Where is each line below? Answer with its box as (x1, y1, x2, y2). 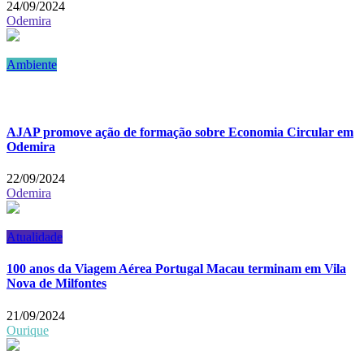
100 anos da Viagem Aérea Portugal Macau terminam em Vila (6, 262, 346, 276)
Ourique (6, 323, 49, 337)
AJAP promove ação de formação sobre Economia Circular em (6, 124, 353, 139)
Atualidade (6, 230, 63, 245)
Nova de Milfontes (6, 276, 106, 291)
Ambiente (6, 57, 57, 71)
